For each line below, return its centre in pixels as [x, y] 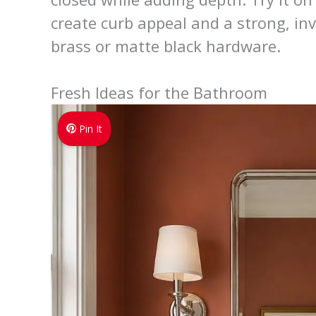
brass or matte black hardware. [166, 45]
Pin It [91, 128]
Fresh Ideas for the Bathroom [159, 92]
